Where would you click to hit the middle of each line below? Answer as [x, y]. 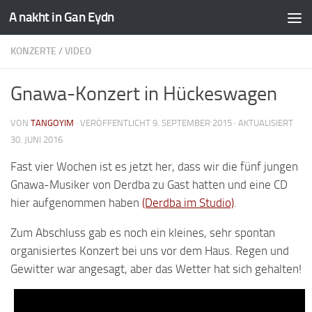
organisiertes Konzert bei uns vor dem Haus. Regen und [150, 250]
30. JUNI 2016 [37, 140]
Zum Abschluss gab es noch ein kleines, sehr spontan [143, 232]
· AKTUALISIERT [263, 123]
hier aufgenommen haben [76, 203]
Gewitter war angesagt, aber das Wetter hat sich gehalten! [156, 268]
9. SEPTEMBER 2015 [192, 123]
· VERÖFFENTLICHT [114, 123]
